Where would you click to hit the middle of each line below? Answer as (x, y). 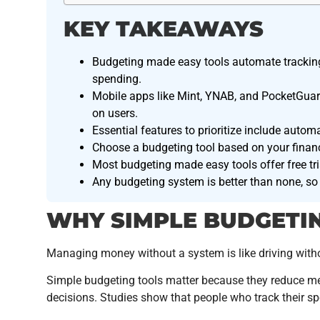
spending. (117, 79)
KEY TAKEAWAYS (164, 29)
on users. (115, 113)
